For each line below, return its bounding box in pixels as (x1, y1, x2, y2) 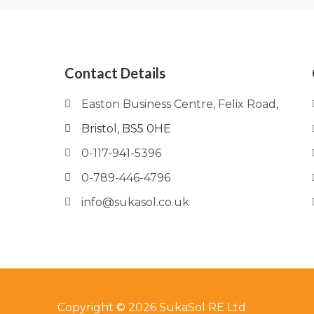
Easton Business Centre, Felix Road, (81, 97, 278, 111)
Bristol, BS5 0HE (81, 122, 171, 136)
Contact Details (64, 64, 165, 82)
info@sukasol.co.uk (81, 196, 189, 210)
